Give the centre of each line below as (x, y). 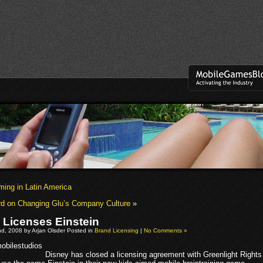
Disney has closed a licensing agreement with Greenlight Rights (154, 254)
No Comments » (166, 230)
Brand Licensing (117, 230)
